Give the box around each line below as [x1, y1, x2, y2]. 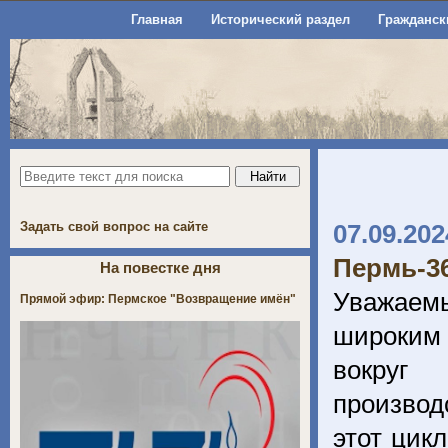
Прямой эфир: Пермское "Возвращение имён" [20, 291, 296, 306]
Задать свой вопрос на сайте [20, 218, 208, 234]
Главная [130, 12, 183, 27]
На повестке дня [99, 258, 221, 276]
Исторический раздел [210, 12, 350, 27]
